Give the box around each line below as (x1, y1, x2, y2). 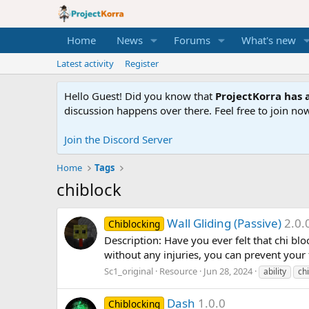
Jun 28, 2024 (203, 265, 252, 278)
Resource (159, 265, 197, 278)
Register (125, 57, 159, 70)
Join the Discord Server (64, 132, 172, 147)
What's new (241, 33, 296, 48)
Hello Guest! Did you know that (64, 89, 215, 103)
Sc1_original (104, 265, 153, 278)
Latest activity (57, 57, 114, 70)
